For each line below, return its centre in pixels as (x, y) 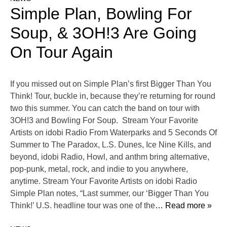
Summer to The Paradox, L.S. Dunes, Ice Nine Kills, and (111, 145)
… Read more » (183, 206)
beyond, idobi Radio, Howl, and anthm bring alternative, (110, 157)
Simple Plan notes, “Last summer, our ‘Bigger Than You (109, 194)
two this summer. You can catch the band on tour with (105, 108)
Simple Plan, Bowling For (101, 14)
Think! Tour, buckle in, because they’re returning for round (113, 96)
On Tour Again (62, 52)
